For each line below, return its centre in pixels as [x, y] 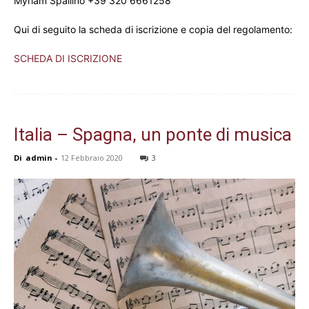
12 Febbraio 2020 [92, 158]
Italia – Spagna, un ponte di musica [153, 135]
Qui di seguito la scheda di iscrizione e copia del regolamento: [153, 30]
